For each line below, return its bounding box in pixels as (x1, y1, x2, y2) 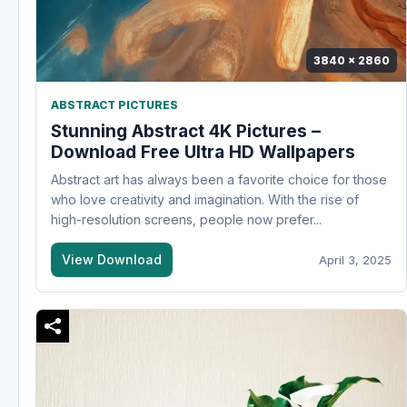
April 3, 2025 (319, 252, 392, 267)
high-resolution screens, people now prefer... (51, 211, 322, 227)
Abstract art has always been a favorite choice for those (51, 171, 387, 187)
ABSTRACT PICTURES (51, 97, 178, 112)
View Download (62, 251, 162, 267)
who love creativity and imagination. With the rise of (51, 191, 359, 207)
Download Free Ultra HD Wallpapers (51, 141, 355, 163)
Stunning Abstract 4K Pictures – (51, 120, 321, 142)
